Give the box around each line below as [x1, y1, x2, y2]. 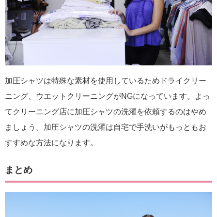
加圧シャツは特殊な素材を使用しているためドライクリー [5, 76, 206, 85]
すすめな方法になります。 [5, 138, 98, 147]
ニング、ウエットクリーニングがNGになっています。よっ [5, 92, 210, 100]
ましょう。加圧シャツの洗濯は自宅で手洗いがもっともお [5, 123, 206, 131]
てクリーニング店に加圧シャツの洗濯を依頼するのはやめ [5, 107, 206, 116]
